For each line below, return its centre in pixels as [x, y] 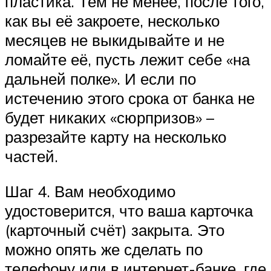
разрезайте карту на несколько [116, 137]
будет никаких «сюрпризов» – [109, 118]
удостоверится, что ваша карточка [129, 210]
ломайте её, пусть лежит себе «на [127, 60]
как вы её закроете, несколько [112, 21]
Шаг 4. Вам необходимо [90, 191]
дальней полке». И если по [100, 79]
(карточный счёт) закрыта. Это [115, 230]
